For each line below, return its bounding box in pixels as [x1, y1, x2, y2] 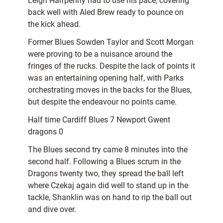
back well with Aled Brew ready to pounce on [28, 7, 184, 17]
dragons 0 [28, 127, 63, 137]
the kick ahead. [28, 19, 81, 29]
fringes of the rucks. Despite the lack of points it [28, 61, 195, 71]
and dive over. [28, 205, 76, 215]
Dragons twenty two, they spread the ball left [28, 169, 184, 179]
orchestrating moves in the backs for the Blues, [28, 85, 192, 95]
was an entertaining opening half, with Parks [28, 73, 184, 83]
